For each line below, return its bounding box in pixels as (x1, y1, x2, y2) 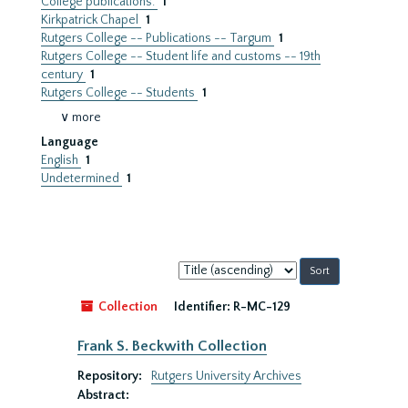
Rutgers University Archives (151, 369, 301, 383)
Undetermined (41, 171, 122, 186)
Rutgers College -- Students (41, 86, 198, 100)
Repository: (77, 369, 145, 383)
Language (41, 135, 98, 149)
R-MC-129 (233, 300, 291, 314)
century (41, 67, 86, 82)
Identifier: (174, 300, 230, 314)
